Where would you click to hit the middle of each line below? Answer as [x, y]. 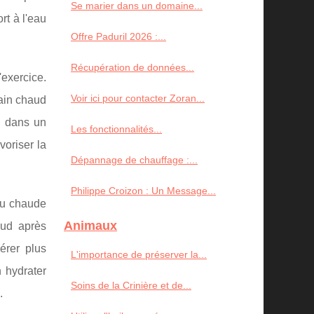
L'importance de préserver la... [139, 254]
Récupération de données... [132, 67]
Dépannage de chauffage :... [134, 160]
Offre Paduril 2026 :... [118, 36]
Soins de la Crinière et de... [131, 285]
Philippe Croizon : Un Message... [143, 191]
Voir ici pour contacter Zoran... [138, 98]
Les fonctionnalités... [116, 129]
